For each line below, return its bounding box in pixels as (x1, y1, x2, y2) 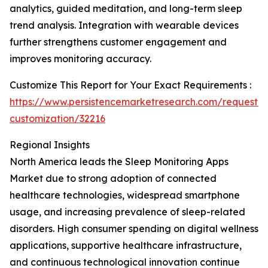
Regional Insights (10, 139, 90, 151)
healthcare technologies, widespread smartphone (10, 189, 240, 201)
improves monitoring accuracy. (10, 53, 151, 65)
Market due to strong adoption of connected (10, 172, 217, 184)
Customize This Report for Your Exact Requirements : (10, 79, 251, 91)
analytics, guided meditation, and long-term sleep (10, 2, 242, 14)
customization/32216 (10, 112, 105, 124)
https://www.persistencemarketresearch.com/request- (10, 96, 262, 108)
